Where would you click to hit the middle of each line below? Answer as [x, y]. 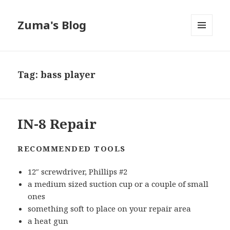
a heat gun [48, 221]
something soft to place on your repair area [110, 209]
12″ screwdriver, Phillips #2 [78, 172]
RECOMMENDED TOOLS [72, 149]
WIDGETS [206, 57]
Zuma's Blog [52, 25]
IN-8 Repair [57, 124]
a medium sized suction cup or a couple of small [118, 184]
